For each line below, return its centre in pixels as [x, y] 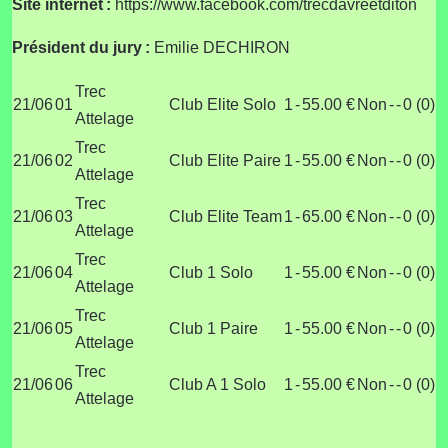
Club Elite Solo [222, 104]
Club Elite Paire [225, 160]
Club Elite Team [225, 216]
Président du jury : [83, 47]
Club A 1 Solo [217, 384]
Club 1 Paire [213, 328]
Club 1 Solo [211, 272]
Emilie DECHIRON [222, 47]
